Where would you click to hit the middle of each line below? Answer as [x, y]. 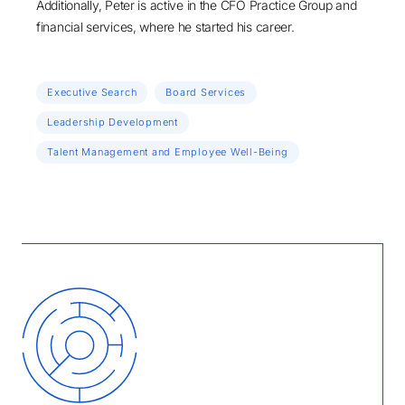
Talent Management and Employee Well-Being [168, 151]
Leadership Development [113, 122]
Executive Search [92, 92]
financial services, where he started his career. [165, 26]
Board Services [206, 92]
